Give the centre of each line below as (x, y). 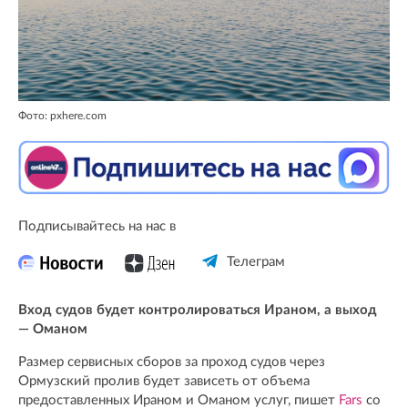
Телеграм (255, 262)
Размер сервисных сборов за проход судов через (172, 362)
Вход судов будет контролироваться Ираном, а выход (198, 311)
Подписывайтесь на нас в (97, 227)
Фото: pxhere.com (62, 116)
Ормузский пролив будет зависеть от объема (164, 382)
